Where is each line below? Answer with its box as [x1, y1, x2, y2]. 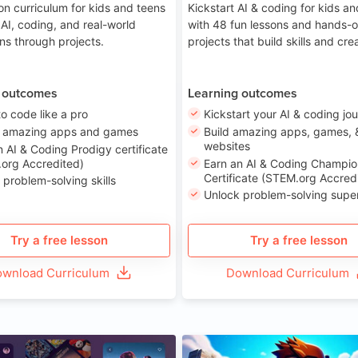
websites [204, 138, 250, 153]
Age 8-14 [109, 340, 158, 354]
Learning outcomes [188, 83, 298, 102]
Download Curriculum [226, 265, 350, 280]
